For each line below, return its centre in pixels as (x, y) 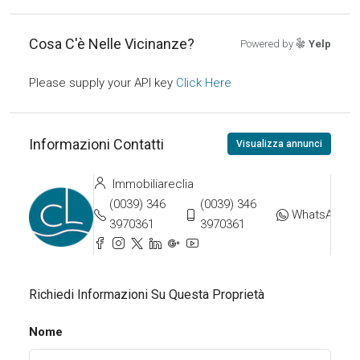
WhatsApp (319, 214)
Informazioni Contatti (96, 144)
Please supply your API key (102, 83)
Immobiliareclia (151, 184)
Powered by (268, 44)
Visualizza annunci (279, 144)
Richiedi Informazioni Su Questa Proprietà (147, 295)
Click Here (204, 83)
